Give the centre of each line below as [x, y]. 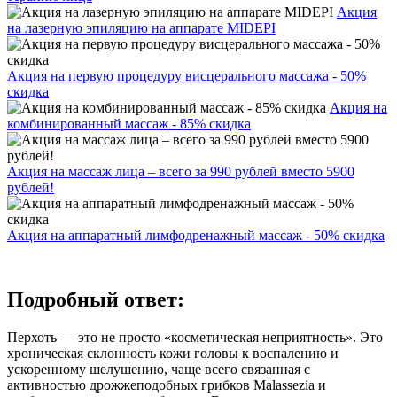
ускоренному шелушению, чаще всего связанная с [159, 369]
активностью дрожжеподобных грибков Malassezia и [167, 385]
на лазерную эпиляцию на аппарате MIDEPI [141, 27]
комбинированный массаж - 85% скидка [129, 123]
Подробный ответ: [96, 299]
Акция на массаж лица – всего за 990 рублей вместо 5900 [181, 171]
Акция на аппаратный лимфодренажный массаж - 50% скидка [196, 235]
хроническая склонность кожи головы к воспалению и [173, 353]
